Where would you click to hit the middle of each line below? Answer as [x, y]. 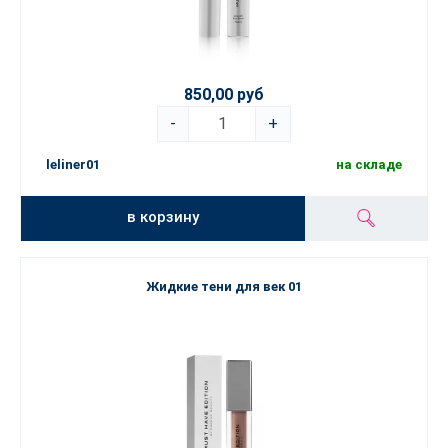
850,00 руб [224, 95]
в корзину [163, 216]
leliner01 [73, 165]
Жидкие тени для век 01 [224, 286]
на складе [369, 165]
